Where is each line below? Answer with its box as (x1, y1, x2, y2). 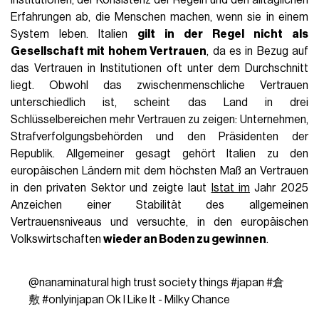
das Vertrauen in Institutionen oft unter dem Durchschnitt (11, 62, 308, 74)
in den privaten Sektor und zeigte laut (11, 182, 211, 194)
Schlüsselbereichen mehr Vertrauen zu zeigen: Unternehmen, (11, 113, 308, 125)
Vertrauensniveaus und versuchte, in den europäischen (11, 216, 308, 228)
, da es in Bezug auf (206, 45, 308, 57)
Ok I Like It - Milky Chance (105, 293, 230, 305)
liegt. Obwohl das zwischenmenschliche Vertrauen (11, 79, 308, 91)
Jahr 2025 (250, 182, 308, 194)
